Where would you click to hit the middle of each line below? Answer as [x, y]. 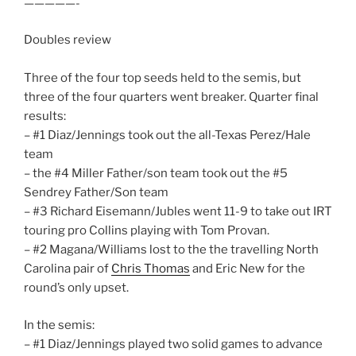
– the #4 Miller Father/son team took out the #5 [156, 174]
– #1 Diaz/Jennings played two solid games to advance [173, 344]
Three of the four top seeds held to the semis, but [163, 78]
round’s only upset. [76, 288]
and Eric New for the [248, 269]
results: [45, 116]
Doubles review [68, 40]
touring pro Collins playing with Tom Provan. [147, 231]
